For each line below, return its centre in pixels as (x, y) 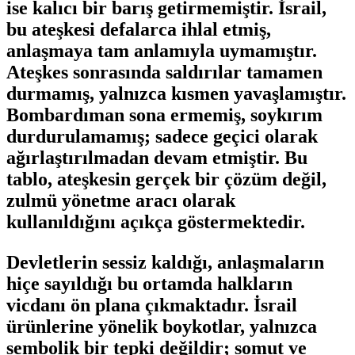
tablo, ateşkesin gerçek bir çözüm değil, (166, 179)
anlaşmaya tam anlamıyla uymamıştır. (162, 50)
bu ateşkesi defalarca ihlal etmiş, (139, 29)
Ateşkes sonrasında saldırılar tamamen (164, 72)
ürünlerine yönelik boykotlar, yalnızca (162, 326)
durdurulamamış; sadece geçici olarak (162, 136)
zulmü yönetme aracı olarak (121, 200)
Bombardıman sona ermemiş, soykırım (164, 115)
